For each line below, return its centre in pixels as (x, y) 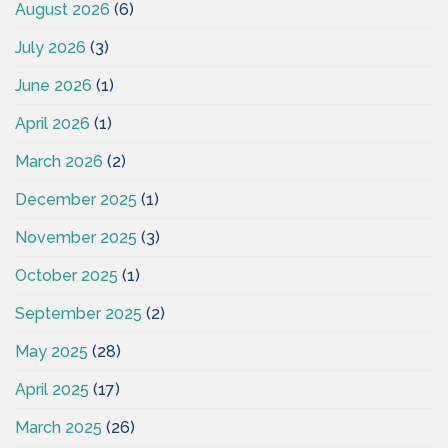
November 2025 (76, 238)
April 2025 (52, 390)
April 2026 (52, 124)
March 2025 (58, 428)
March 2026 (59, 162)
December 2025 (76, 200)
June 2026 (53, 86)
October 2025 (66, 276)
